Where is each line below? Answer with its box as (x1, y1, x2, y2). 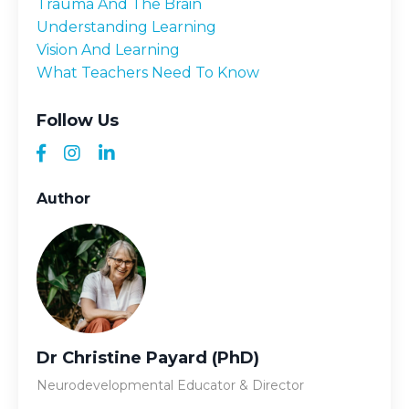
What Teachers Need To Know (37, 63, 259, 81)
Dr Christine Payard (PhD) (37, 347, 259, 368)
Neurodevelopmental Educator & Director (37, 376, 304, 393)
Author (37, 189, 90, 207)
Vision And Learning (37, 40, 180, 58)
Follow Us (37, 110, 119, 131)
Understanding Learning (37, 17, 216, 36)
